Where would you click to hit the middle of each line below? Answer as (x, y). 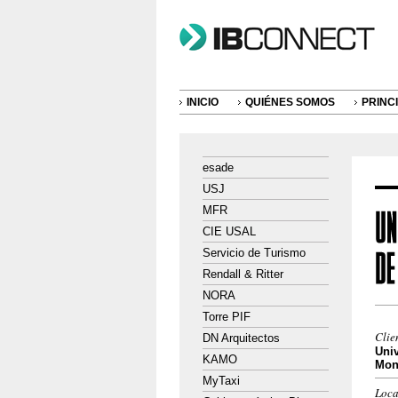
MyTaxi (221, 381)
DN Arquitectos (241, 338)
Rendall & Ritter (243, 274)
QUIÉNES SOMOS (290, 102)
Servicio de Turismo (254, 253)
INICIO (203, 102)
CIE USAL (229, 231)
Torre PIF (227, 317)
